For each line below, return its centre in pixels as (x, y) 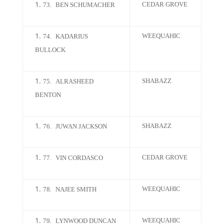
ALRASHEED (74, 81)
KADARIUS (71, 36)
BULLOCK (50, 50)
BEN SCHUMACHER (85, 5)
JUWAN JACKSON (81, 126)
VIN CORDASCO (79, 158)
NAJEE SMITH (76, 189)
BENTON (48, 95)
